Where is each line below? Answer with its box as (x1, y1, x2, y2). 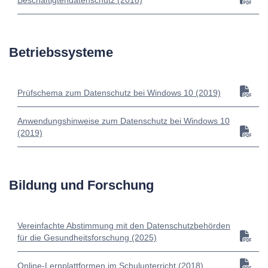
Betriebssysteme (9, 45, 113, 60)
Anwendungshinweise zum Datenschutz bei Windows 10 (17, 116, 230, 126)
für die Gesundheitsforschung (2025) (17, 233, 157, 243)
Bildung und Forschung (9, 178, 154, 193)
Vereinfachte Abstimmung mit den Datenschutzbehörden (17, 221, 230, 231)
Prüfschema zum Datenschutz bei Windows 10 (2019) (17, 88, 221, 98)
